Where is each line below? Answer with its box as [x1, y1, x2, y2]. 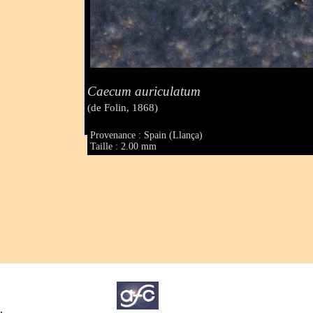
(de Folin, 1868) [87, 101, 159, 113]
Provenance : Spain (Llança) [90, 130, 203, 141]
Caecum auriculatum [87, 83, 201, 99]
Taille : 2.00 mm [90, 141, 157, 152]
